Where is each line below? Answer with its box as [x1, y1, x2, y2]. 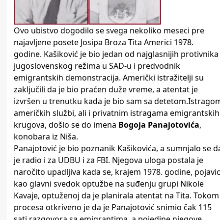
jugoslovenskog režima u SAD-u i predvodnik [14, 60, 180, 72]
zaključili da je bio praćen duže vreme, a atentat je [14, 84, 198, 95]
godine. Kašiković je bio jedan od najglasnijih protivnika [14, 49, 219, 60]
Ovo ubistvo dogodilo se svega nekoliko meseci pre [14, 25, 204, 36]
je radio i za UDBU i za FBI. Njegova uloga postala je [14, 155, 203, 166]
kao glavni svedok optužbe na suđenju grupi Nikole [14, 178, 204, 190]
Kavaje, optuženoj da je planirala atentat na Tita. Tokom [14, 190, 219, 201]
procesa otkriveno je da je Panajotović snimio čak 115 [14, 202, 212, 213]
